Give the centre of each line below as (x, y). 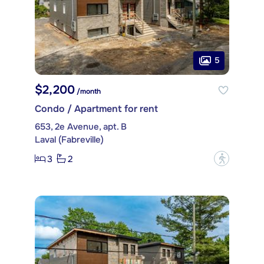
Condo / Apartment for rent (96, 109)
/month (88, 92)
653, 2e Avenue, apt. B (81, 127)
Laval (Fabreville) (69, 140)
